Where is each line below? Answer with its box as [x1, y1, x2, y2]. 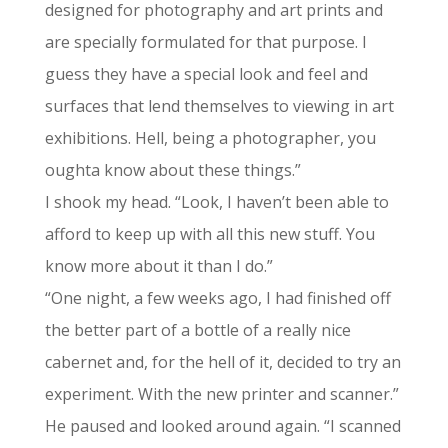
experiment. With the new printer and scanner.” [44, 383, 399, 405]
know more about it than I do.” [44, 255, 273, 277]
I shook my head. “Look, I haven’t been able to [44, 191, 389, 213]
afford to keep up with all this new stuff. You [44, 223, 375, 245]
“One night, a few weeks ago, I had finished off [44, 287, 391, 309]
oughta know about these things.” [44, 159, 301, 181]
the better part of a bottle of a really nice [44, 319, 351, 341]
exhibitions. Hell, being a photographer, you [44, 127, 376, 149]
